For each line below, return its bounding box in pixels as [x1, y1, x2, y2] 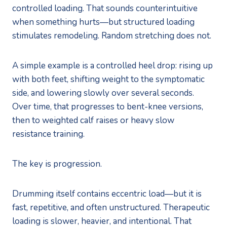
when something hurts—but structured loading [12, 16, 195, 28]
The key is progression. [12, 158, 102, 170]
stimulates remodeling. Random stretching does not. [12, 29, 211, 42]
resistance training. [12, 128, 85, 140]
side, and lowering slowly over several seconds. [12, 87, 194, 99]
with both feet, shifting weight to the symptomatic [12, 73, 205, 85]
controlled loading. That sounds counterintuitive [12, 2, 198, 14]
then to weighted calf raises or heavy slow [12, 114, 174, 126]
